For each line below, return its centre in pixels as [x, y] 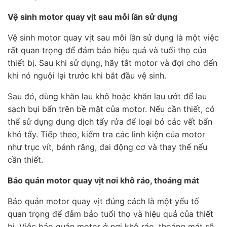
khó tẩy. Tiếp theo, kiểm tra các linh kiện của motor [106, 135]
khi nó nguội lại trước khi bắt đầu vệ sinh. [87, 76]
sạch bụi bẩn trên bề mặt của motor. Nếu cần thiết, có [111, 109]
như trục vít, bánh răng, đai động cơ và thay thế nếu [107, 147]
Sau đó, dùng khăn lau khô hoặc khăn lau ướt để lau [107, 97]
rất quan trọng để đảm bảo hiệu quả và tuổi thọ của [107, 50]
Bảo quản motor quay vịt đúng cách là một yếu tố [103, 201]
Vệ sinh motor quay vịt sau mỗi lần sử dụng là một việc [113, 38]
